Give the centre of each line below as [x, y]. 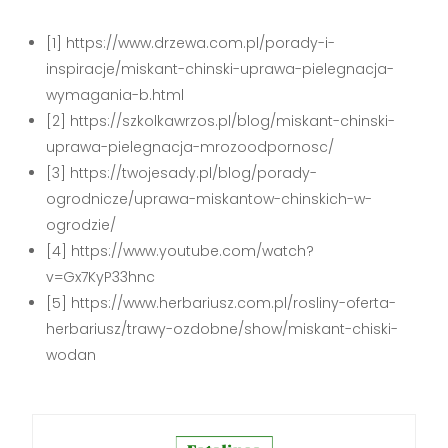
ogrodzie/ [81, 225]
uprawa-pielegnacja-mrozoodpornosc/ [190, 147]
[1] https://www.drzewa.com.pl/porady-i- [191, 43]
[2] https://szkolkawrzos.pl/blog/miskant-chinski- [221, 121]
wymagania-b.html [115, 95]
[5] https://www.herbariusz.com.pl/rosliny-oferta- [221, 303]
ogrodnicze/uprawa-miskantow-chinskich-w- [209, 199]
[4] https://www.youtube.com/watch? [180, 251]
